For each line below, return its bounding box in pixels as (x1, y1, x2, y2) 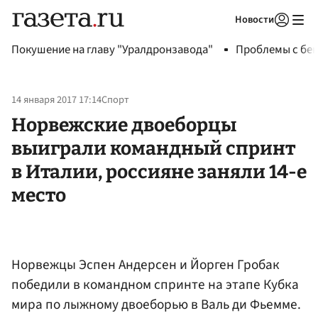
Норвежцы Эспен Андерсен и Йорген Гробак (11, 254, 280, 275)
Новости (235, 12, 274, 27)
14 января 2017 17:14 (11, 92, 102, 108)
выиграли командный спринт (11, 136, 295, 160)
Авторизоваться (190, 31, 257, 44)
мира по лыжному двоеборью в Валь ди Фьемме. (11, 294, 301, 314)
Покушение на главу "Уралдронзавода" (11, 41, 213, 58)
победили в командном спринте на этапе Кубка (11, 274, 299, 295)
